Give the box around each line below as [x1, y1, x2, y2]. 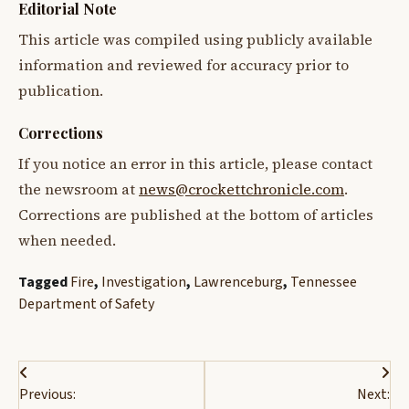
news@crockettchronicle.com [139, 180, 344, 200]
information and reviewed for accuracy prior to [18, 55, 349, 75]
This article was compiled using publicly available [18, 29, 372, 49]
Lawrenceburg [194, 272, 283, 293]
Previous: [19, 384, 76, 405]
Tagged [18, 272, 70, 293]
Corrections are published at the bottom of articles [18, 205, 373, 225]
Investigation [101, 272, 186, 293]
